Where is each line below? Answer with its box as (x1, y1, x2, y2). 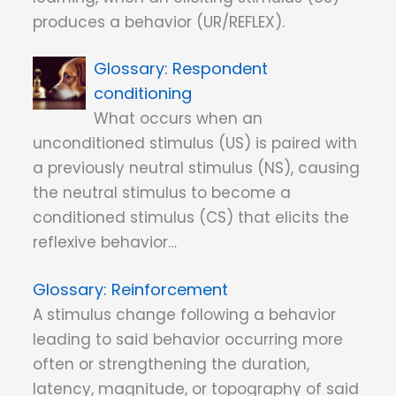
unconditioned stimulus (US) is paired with (33, 133, 357, 155)
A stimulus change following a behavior (33, 303, 336, 325)
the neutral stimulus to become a (33, 182, 291, 204)
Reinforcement (111, 278, 228, 301)
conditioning (94, 82, 193, 105)
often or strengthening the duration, (33, 353, 309, 375)
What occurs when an (94, 108, 263, 130)
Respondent (172, 57, 269, 80)
